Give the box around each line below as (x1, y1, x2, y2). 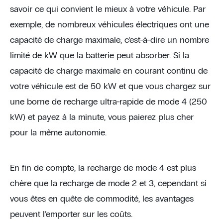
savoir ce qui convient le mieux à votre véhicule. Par (10, 5, 206, 14)
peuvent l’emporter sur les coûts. (10, 210, 132, 219)
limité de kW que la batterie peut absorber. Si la (10, 51, 189, 60)
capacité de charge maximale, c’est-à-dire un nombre (10, 36, 209, 45)
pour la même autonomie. (10, 128, 107, 137)
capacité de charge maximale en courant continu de (10, 67, 208, 76)
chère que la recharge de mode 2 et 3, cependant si (10, 179, 207, 188)
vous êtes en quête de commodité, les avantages (10, 195, 194, 204)
